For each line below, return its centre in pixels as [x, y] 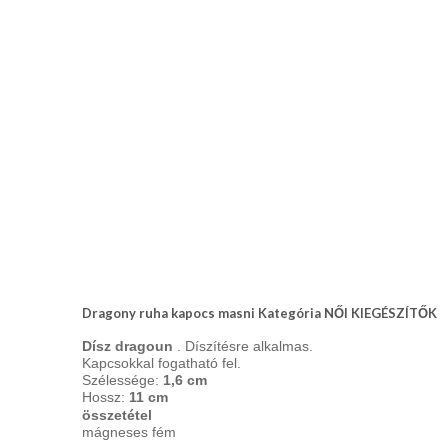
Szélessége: [120, 380]
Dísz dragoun [129, 346]
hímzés [69, 92]
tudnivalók [89, 196]
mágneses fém [129, 432]
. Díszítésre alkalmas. [245, 346]
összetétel [117, 415]
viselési [71, 167]
